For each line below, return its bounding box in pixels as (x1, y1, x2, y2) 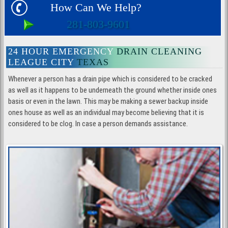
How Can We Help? (50, 1, 141, 14)
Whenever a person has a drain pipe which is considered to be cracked (8, 74, 213, 83)
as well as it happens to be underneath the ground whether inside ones (8, 85, 217, 95)
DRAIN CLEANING (113, 46, 203, 56)
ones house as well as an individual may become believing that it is (8, 107, 205, 117)
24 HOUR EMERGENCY (8, 46, 114, 56)
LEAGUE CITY (8, 56, 74, 67)
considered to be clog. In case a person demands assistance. (8, 119, 188, 128)
